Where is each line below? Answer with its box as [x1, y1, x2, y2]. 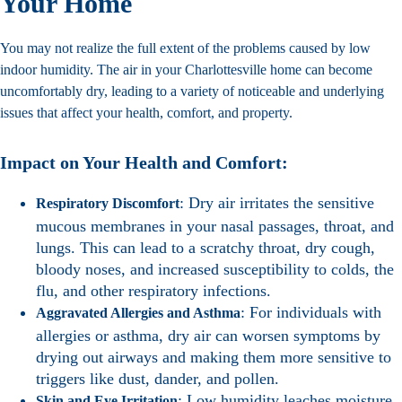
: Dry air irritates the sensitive [179, 194, 374, 213]
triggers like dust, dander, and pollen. [36, 370, 279, 389]
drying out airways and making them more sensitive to [36, 348, 391, 367]
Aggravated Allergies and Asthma [36, 305, 240, 321]
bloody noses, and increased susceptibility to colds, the [36, 260, 394, 279]
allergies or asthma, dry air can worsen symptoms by [36, 327, 380, 345]
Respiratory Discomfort [36, 196, 179, 212]
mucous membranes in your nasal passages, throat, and [36, 217, 394, 236]
